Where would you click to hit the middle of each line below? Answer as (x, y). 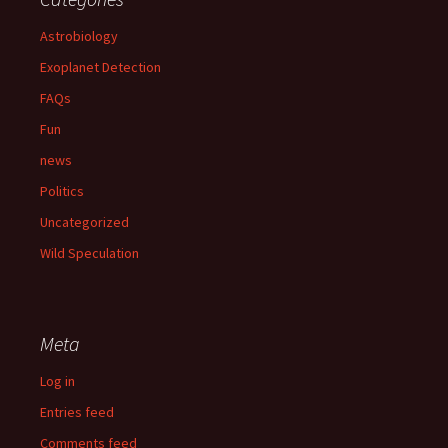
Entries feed (77, 411)
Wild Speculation (89, 252)
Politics (62, 190)
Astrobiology (79, 35)
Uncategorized (84, 221)
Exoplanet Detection (100, 66)
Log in (57, 380)
